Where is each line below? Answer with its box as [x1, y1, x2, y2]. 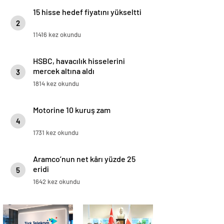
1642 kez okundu [33, 177, 80, 185]
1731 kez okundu [33, 128, 78, 136]
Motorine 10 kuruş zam [33, 105, 110, 114]
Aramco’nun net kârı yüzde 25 [33, 154, 135, 163]
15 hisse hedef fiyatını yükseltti [33, 7, 141, 16]
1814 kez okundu [33, 79, 79, 87]
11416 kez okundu [33, 30, 81, 38]
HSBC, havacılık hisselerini [33, 56, 125, 65]
